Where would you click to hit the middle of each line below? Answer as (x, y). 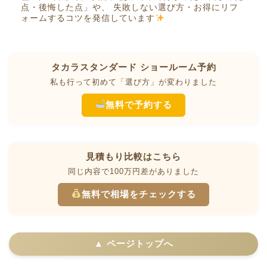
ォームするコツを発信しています (88, 18)
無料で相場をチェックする (139, 194)
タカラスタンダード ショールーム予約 (133, 67)
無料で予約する (139, 104)
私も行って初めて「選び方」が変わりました (133, 82)
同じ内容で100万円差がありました (133, 171)
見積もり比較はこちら (133, 156)
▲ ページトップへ (133, 243)
